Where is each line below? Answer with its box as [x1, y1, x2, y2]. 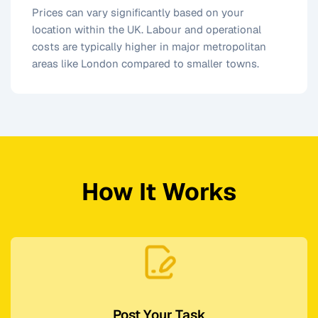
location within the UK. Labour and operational [32, 22, 261, 36]
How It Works [82, 175, 236, 207]
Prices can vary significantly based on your [32, 5, 244, 19]
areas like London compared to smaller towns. [32, 56, 259, 70]
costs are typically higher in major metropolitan [32, 39, 266, 53]
